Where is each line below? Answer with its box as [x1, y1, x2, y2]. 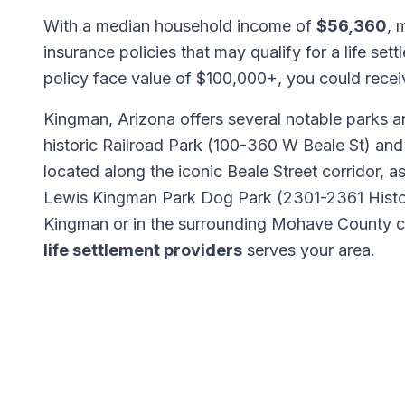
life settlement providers [43, 240, 242, 259]
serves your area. [242, 240, 375, 259]
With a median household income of [43, 16, 316, 35]
